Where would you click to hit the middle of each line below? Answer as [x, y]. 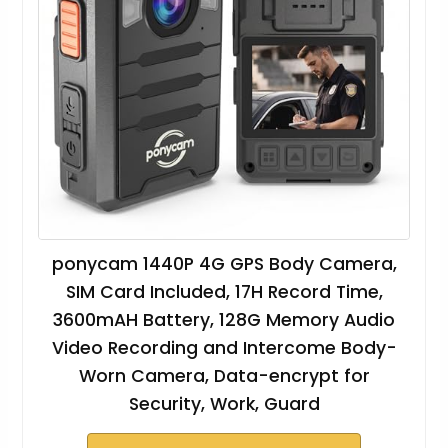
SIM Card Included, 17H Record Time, [224, 292]
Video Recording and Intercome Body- [224, 348]
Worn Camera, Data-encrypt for [224, 376]
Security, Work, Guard [224, 404]
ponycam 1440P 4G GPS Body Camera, [224, 264]
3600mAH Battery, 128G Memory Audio [224, 320]
